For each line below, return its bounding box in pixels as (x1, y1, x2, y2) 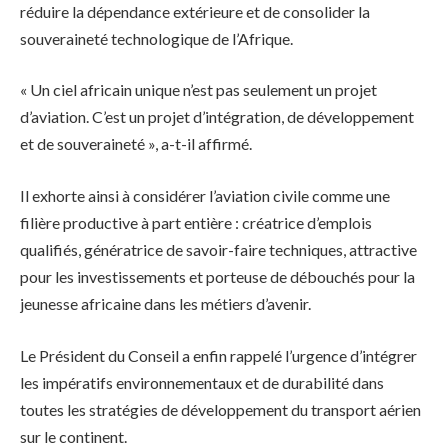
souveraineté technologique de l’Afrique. (20, 28, 293, 48)
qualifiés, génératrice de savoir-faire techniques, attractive (20, 240, 417, 260)
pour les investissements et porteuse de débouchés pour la (20, 267, 415, 287)
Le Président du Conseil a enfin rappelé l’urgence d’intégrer (20, 345, 417, 365)
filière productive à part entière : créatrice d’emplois (20, 213, 372, 233)
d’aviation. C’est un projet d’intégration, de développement (20, 107, 414, 127)
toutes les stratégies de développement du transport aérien (20, 399, 421, 419)
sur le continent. (20, 426, 127, 446)
